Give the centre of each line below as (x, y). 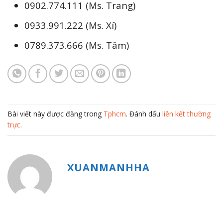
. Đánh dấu (144, 114)
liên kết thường (186, 114)
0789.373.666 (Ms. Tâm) (77, 45)
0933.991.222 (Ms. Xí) (71, 25)
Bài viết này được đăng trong (56, 114)
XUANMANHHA (109, 167)
